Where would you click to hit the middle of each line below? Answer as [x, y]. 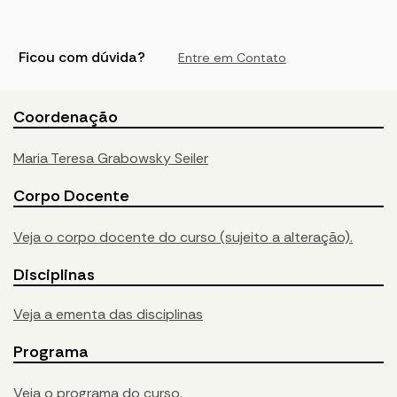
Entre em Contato [232, 58]
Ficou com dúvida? [82, 58]
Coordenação [66, 117]
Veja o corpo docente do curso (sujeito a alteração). [183, 237]
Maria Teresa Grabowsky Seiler [111, 159]
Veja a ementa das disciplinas [108, 315]
